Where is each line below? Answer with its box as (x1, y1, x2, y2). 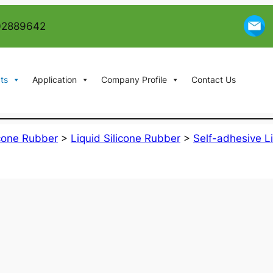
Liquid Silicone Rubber (71, 132, 180, 144)
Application (32, 74, 77, 85)
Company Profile (101, 74, 167, 85)
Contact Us (191, 74, 236, 85)
